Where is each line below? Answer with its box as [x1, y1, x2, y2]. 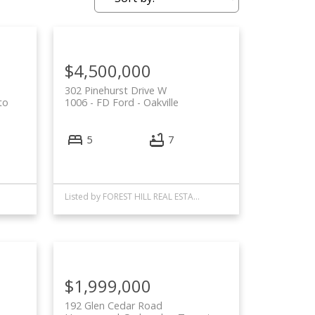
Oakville [143, 96, 179, 110]
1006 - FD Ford [65, 96, 135, 110]
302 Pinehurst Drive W [65, 84, 167, 98]
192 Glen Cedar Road [65, 298, 163, 312]
